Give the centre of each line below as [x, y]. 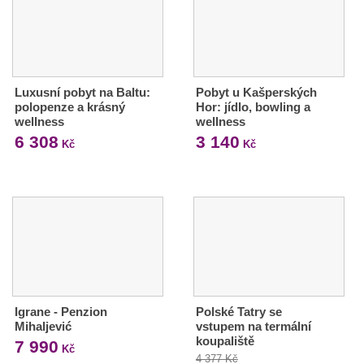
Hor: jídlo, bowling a [253, 106]
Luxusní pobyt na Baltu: [82, 92]
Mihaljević [43, 326]
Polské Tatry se [238, 311]
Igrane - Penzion [61, 311]
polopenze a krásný [70, 106]
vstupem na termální [253, 326]
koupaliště [225, 340]
